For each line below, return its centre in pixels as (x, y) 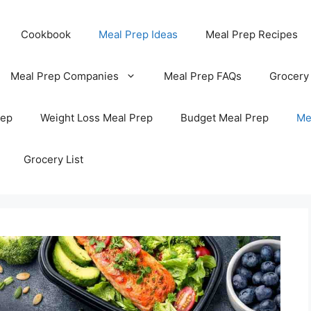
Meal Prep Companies (64, 76)
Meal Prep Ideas (138, 34)
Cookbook (45, 34)
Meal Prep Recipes (251, 34)
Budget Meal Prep (224, 118)
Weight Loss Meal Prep (96, 118)
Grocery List (53, 159)
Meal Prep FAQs (202, 76)
